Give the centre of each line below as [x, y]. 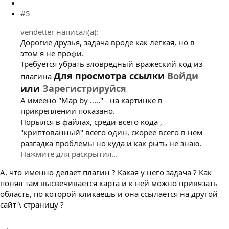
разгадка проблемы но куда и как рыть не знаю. [111, 143]
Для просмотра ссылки [110, 75]
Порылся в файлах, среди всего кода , [91, 121]
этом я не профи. [52, 53]
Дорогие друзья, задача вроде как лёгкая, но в [108, 42]
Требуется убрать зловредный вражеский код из [111, 64]
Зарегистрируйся [84, 88]
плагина [37, 76]
